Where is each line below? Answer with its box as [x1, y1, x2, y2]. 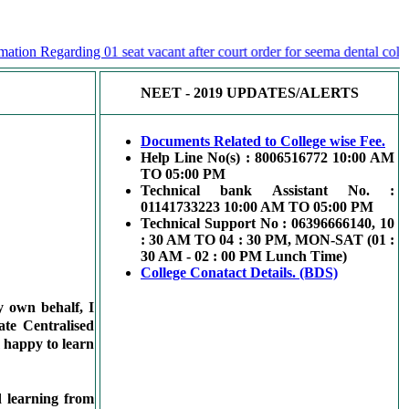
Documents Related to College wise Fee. [141, 133, 385, 149]
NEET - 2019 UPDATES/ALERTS [140, 85, 359, 100]
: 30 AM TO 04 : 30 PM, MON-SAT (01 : [141, 232, 394, 247]
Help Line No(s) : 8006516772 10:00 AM [141, 150, 394, 165]
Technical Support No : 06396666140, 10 [141, 215, 394, 231]
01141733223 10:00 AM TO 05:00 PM [141, 199, 373, 215]
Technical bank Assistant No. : [141, 183, 394, 198]
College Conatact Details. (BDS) [141, 265, 338, 280]
